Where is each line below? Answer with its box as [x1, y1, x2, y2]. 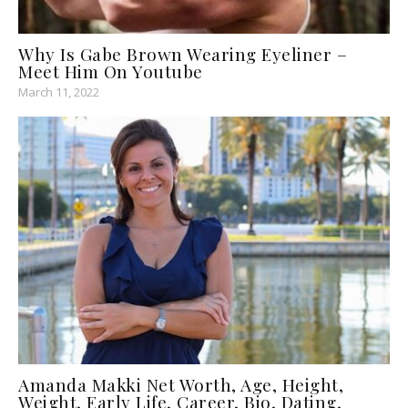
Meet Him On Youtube [18, 59, 203, 84]
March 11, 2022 [18, 84, 99, 101]
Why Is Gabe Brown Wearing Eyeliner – [18, 42, 347, 66]
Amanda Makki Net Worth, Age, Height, [18, 372, 343, 397]
